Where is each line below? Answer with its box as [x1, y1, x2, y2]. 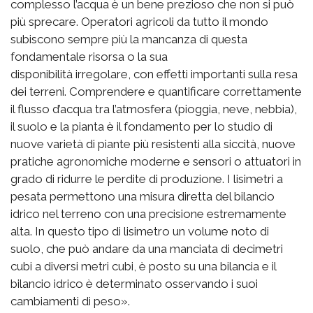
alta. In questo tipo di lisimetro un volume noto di [10, 224, 269, 238]
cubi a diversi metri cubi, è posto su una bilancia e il [10, 259, 276, 273]
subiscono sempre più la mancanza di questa [10, 31, 247, 46]
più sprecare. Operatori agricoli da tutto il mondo [10, 14, 268, 29]
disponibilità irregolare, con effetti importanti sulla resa [10, 66, 298, 81]
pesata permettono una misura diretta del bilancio [10, 189, 275, 203]
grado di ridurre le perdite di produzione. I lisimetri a [10, 171, 283, 186]
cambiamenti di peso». [10, 293, 130, 308]
